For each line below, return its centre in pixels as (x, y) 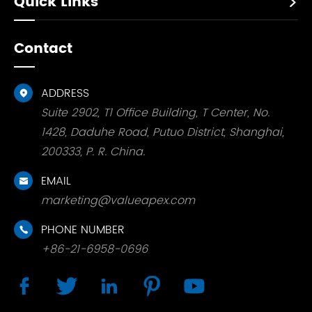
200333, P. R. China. (93, 152)
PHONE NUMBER (83, 230)
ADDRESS (65, 94)
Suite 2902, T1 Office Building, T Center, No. (155, 113)
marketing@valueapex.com (118, 201)
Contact (43, 49)
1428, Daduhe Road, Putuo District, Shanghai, (163, 133)
